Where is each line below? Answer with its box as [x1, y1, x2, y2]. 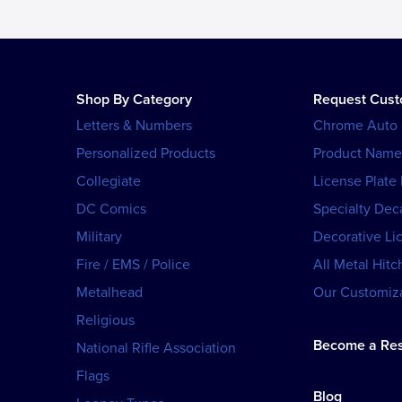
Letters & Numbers [76, 117, 192, 135]
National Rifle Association [76, 339, 236, 358]
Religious [76, 311, 135, 330]
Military [76, 228, 122, 247]
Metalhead [76, 284, 143, 302]
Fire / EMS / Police [76, 256, 190, 275]
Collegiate [76, 172, 141, 191]
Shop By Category [76, 91, 192, 109]
